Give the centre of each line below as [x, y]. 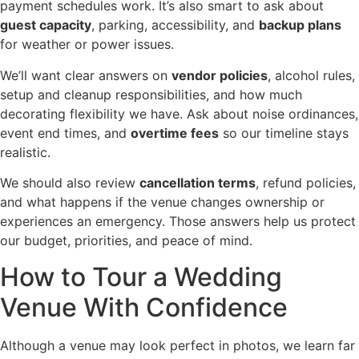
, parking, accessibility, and [175, 25]
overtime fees [175, 133]
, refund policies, [306, 183]
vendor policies [220, 75]
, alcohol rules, [311, 75]
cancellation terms [198, 183]
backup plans [300, 25]
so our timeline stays [284, 133]
